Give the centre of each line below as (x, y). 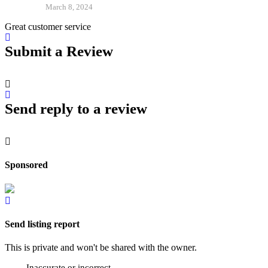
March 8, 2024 (69, 7)
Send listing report (42, 224)
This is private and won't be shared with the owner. (101, 248)
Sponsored (26, 165)
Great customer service (48, 27)
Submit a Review (59, 51)
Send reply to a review (76, 109)
